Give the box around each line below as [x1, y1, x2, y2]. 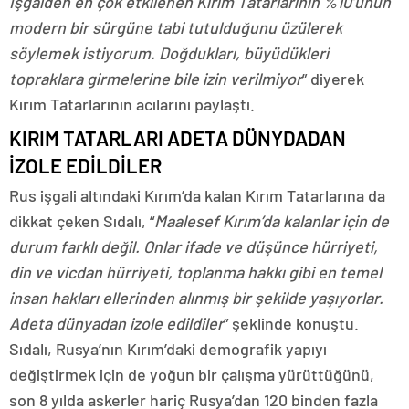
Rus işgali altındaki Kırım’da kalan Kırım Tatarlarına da [9, 184, 385, 205]
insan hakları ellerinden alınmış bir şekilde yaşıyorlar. [9, 287, 383, 308]
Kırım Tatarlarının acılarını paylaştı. [9, 93, 255, 114]
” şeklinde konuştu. [224, 312, 359, 333]
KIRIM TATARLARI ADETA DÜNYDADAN [9, 125, 346, 150]
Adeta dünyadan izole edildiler [9, 312, 224, 333]
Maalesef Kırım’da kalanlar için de [154, 210, 389, 231]
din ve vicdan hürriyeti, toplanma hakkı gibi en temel [9, 261, 382, 282]
